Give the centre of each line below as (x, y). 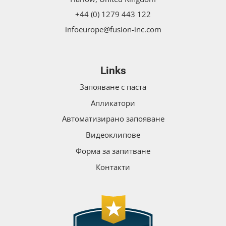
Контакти (113, 167)
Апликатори (113, 103)
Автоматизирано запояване (113, 119)
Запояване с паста (113, 87)
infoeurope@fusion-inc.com (113, 29)
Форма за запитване (113, 151)
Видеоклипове (113, 135)
